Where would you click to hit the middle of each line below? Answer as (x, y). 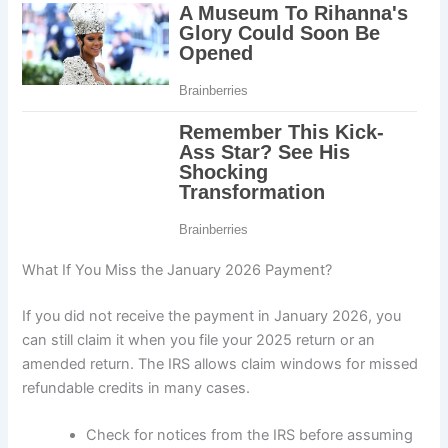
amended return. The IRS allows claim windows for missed (220, 363)
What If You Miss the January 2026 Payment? (177, 269)
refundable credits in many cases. (136, 387)
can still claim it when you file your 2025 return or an (199, 339)
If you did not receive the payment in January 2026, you (212, 315)
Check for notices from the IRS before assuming (250, 434)
